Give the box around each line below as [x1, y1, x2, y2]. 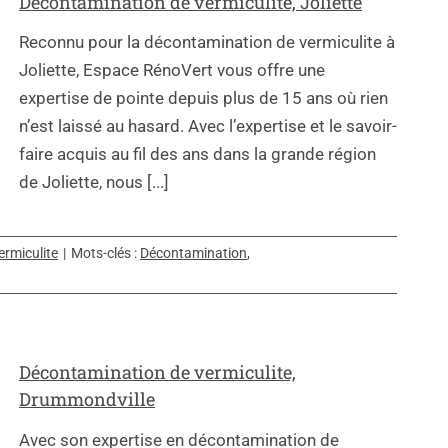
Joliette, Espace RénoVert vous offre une [19, 60, 325, 81]
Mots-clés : [71, 245, 140, 262]
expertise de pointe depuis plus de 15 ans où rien [19, 88, 388, 109]
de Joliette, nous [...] [19, 172, 169, 193]
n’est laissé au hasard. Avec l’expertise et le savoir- [19, 116, 397, 137]
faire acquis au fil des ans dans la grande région [19, 144, 376, 165]
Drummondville [19, 387, 155, 412]
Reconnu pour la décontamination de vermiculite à [19, 32, 395, 53]
